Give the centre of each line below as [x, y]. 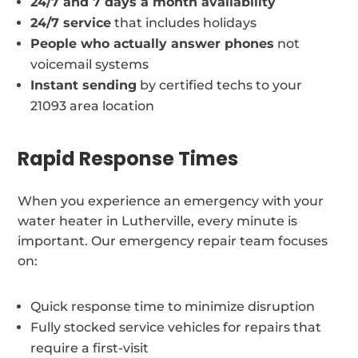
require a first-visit [90, 348]
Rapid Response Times [128, 158]
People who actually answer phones [153, 43]
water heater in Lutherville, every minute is [158, 221]
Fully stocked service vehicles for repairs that [176, 327]
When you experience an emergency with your [171, 201]
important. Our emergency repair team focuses [173, 241]
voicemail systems [90, 64]
